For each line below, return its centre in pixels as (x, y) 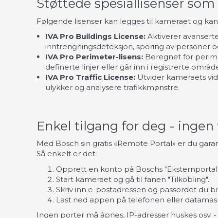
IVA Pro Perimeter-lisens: (94, 57)
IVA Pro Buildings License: (95, 36)
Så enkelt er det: (67, 154)
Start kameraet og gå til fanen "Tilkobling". (133, 179)
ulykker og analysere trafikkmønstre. (112, 88)
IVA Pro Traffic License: (90, 77)
